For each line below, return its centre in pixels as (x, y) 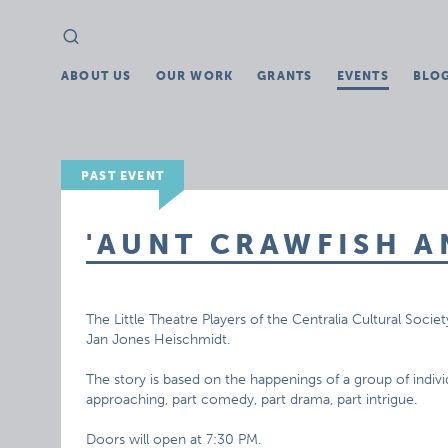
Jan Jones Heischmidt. (158, 339)
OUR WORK (194, 76)
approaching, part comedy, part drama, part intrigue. (252, 399)
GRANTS (285, 76)
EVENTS (362, 76)
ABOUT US (96, 76)
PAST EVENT (123, 176)
